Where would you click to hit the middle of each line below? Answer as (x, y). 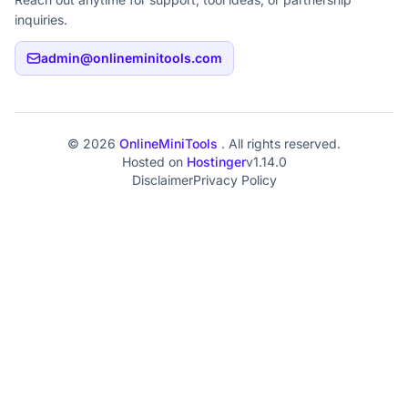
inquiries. (41, 20)
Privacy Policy (235, 180)
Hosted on (154, 162)
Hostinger (216, 162)
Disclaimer (162, 180)
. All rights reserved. (281, 143)
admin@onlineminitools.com (132, 58)
